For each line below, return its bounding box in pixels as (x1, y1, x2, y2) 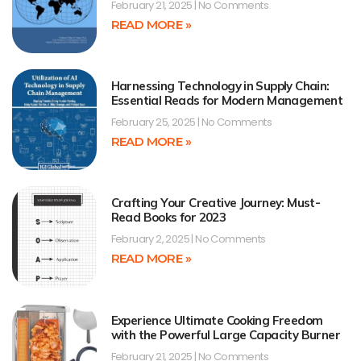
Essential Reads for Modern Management (110, 92, 343, 108)
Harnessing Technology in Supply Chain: (110, 77, 330, 93)
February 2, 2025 (110, 231, 192, 247)
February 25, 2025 (110, 114, 197, 130)
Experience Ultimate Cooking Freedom (110, 312, 323, 328)
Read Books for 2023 (110, 210, 226, 226)
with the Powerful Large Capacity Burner (110, 326, 341, 342)
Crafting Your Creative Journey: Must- (110, 195, 321, 211)
